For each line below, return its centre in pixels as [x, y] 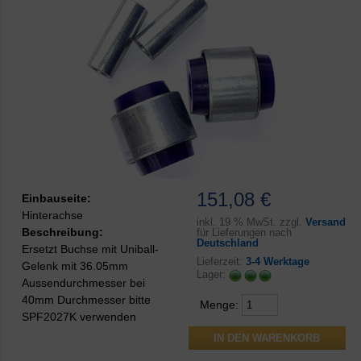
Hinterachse [52, 215]
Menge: [220, 304]
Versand [325, 222]
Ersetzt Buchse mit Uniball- [90, 249]
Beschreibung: [62, 232]
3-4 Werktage [277, 261]
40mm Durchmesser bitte [86, 299]
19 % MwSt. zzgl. [260, 222]
